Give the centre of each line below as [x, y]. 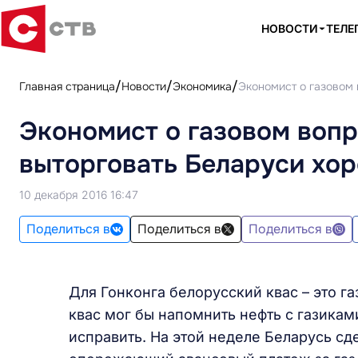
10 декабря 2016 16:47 [79, 195]
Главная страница [67, 86]
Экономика [202, 86]
